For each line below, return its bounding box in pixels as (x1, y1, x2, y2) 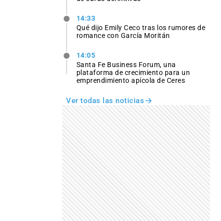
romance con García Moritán (76, 32, 170, 40)
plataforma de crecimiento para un (76, 69, 190, 77)
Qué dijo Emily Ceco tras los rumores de (76, 24, 206, 32)
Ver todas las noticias (66, 96, 144, 106)
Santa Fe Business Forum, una (76, 61, 176, 69)
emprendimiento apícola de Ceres (76, 76, 185, 85)
